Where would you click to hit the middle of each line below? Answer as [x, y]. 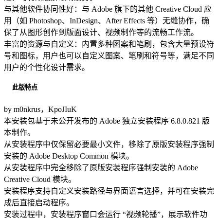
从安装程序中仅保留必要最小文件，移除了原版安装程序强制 [109, 144]
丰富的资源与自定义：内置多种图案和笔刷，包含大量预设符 [109, 44]
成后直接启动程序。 [39, 202]
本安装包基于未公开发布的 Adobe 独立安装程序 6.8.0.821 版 [107, 121]
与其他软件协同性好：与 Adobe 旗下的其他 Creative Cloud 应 [108, 9]
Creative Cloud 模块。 [40, 179]
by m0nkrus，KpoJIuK [40, 109]
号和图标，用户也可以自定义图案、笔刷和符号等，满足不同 [109, 55]
